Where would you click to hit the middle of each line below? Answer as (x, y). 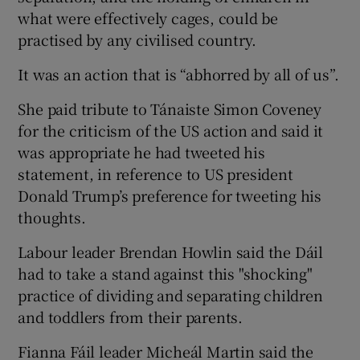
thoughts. (52, 217)
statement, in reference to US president (155, 173)
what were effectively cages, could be (148, 17)
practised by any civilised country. (137, 39)
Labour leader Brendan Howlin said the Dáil (171, 251)
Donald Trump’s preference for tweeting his (170, 195)
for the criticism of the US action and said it (171, 130)
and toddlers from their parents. (131, 316)
